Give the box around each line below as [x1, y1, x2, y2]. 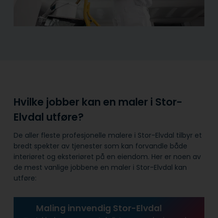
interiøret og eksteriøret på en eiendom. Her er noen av [14, 151, 201, 162]
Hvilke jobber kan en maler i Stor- [14, 95, 182, 109]
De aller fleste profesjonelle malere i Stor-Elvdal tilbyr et [14, 130, 202, 140]
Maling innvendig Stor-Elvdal [36, 202, 162, 215]
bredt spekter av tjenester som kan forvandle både [14, 141, 187, 151]
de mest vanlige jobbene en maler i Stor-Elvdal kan [14, 162, 187, 172]
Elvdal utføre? [14, 110, 84, 125]
